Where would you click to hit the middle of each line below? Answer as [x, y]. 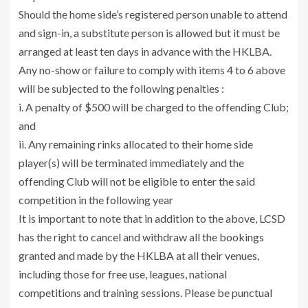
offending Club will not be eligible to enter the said [137, 181]
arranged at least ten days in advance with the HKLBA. [145, 51]
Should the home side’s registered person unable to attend [153, 14]
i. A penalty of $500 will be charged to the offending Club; [154, 107]
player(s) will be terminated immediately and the [131, 163]
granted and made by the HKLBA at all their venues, [139, 255]
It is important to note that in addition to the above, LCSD [152, 218]
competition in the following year [96, 200]
